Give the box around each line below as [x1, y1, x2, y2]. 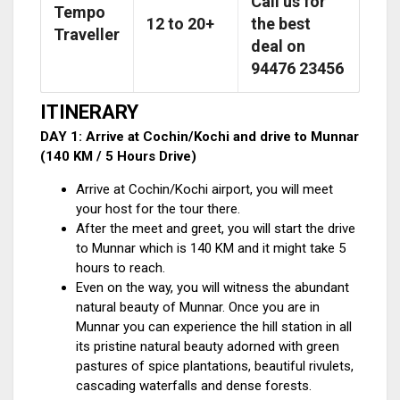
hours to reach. [76, 260, 165, 276]
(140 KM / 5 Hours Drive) [40, 148, 196, 164]
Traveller [54, 25, 121, 44]
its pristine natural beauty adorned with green [76, 338, 339, 354]
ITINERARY [40, 101, 138, 123]
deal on [251, 37, 306, 55]
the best [251, 14, 312, 33]
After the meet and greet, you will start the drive [76, 221, 355, 237]
